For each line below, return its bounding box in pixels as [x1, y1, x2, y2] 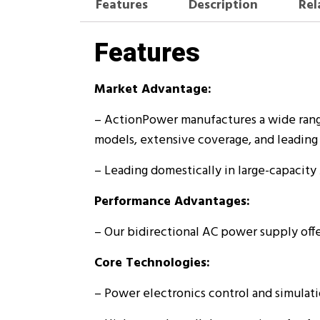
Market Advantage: [94, 79, 211, 101]
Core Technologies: [94, 253, 210, 274]
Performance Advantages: [94, 191, 250, 213]
